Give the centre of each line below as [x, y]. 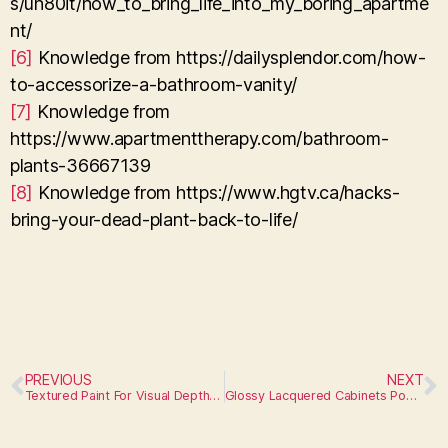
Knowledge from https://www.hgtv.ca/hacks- [216, 192]
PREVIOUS [58, 379]
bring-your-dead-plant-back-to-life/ [154, 219]
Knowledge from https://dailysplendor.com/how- [229, 57]
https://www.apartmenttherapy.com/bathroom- [199, 138]
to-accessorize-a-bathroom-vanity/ [154, 84]
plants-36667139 [80, 165]
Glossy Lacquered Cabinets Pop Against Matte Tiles [411, 395]
